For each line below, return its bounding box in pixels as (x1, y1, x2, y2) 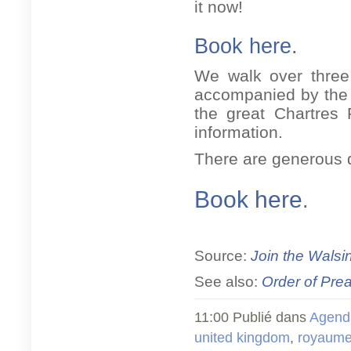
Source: (194, 246, 251, 264)
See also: (194, 272, 262, 290)
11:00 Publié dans (194, 309, 309, 325)
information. (194, 122, 283, 141)
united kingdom (194, 329, 290, 346)
